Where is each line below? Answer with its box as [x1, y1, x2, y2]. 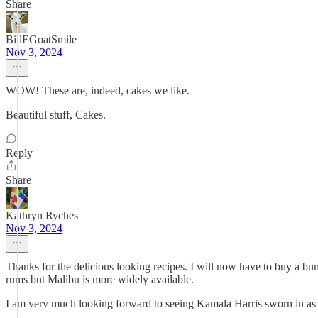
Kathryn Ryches [6, 209, 78, 221]
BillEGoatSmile [6, 33, 77, 45]
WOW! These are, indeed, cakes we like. [6, 84, 190, 97]
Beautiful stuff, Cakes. [6, 109, 106, 121]
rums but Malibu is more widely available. [6, 273, 194, 285]
